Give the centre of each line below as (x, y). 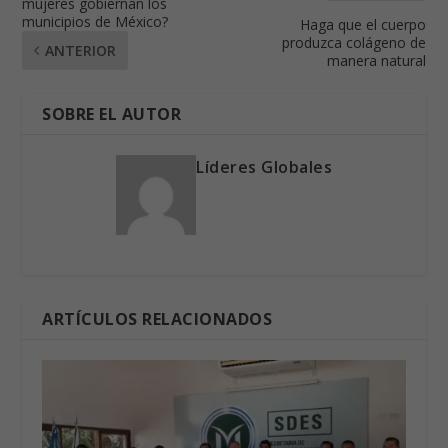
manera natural (376, 61)
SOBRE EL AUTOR (112, 114)
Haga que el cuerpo (362, 25)
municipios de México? (95, 22)
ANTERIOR (81, 51)
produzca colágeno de (353, 43)
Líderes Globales (264, 167)
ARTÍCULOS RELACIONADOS (157, 319)
